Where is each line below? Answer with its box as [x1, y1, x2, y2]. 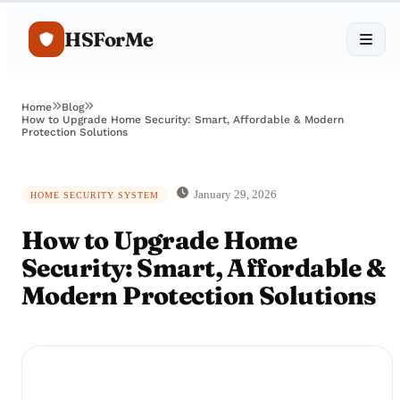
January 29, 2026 [194, 187, 277, 201]
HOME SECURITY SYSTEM [30, 190, 159, 200]
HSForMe [64, 27, 154, 52]
